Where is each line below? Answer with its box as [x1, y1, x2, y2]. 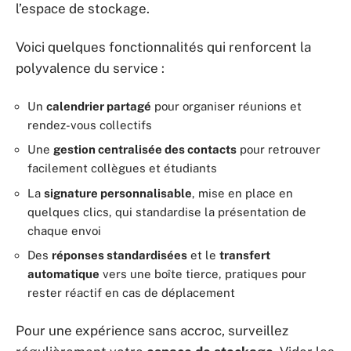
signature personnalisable [44, 186, 192, 200]
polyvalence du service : [16, 60, 165, 76]
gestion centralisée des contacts [53, 143, 237, 156]
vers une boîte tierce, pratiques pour [100, 267, 306, 280]
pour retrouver [237, 143, 320, 156]
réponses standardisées [52, 248, 187, 262]
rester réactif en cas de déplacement [27, 286, 235, 299]
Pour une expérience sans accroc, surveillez [16, 322, 288, 338]
